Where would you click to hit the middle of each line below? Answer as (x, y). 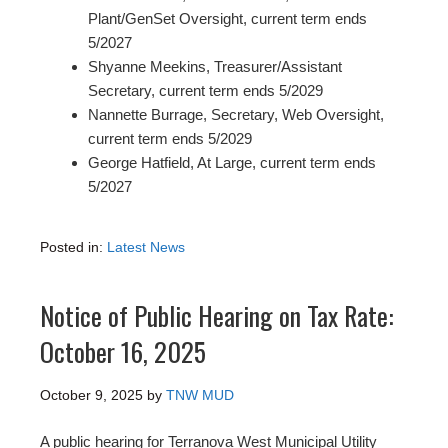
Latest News (146, 246)
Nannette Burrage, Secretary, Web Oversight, (236, 114)
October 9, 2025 (91, 394)
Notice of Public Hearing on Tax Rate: (217, 315)
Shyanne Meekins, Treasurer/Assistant (215, 66)
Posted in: (73, 246)
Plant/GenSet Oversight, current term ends (227, 18)
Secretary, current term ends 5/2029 (205, 90)
